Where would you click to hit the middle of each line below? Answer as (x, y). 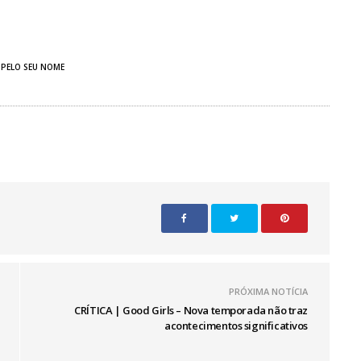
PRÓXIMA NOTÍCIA (268, 292)
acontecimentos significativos (236, 326)
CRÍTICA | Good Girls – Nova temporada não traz (191, 311)
